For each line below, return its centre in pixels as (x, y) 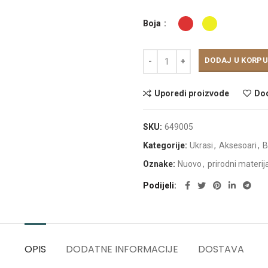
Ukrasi (201, 145)
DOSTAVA (221, 249)
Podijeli (159, 185)
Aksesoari (238, 145)
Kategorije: (166, 145)
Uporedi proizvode (192, 93)
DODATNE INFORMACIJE (122, 249)
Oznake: (160, 164)
